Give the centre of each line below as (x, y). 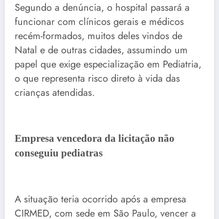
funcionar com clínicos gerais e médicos (99, 22)
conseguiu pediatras (59, 153)
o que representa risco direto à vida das (97, 79)
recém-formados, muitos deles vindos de (99, 36)
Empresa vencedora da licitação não (95, 138)
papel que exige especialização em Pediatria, (108, 65)
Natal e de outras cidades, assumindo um (101, 50)
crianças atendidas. (55, 93)
